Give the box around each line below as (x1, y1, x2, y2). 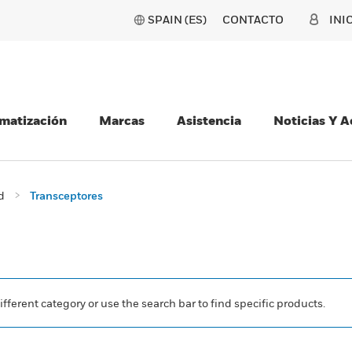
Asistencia (177, 112, 241, 128)
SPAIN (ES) (148, 13, 207, 26)
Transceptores (30, 189, 103, 202)
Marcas (99, 112, 145, 128)
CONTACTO (222, 13, 284, 26)
